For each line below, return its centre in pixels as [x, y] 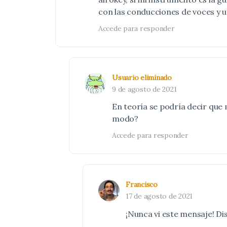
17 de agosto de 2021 [159, 196]
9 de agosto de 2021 [144, 89]
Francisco [142, 184]
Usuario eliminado [142, 78]
